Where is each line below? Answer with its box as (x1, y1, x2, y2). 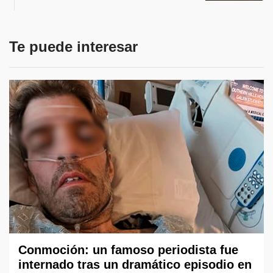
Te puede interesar (9, 38, 138, 55)
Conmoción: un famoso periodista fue (18, 243, 238, 257)
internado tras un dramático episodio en (18, 257, 252, 271)
